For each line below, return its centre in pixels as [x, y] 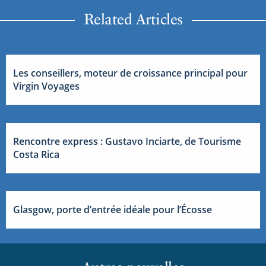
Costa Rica [36, 155]
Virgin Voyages [46, 86]
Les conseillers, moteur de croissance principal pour [130, 73]
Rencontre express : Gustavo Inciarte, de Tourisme [127, 142]
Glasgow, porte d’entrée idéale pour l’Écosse [113, 210]
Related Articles [133, 19]
